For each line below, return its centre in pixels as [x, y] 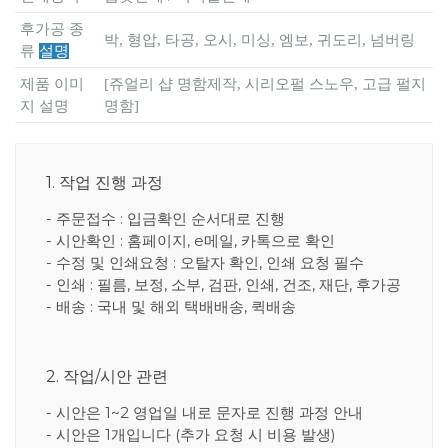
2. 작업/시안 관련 [107, 376]
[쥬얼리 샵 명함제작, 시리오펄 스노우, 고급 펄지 [265, 83]
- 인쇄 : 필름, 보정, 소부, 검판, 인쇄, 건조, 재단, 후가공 [223, 284]
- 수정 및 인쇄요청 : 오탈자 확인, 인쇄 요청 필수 [205, 262]
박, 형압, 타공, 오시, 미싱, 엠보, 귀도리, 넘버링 [259, 39]
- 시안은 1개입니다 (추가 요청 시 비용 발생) [191, 434]
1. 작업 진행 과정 [104, 182]
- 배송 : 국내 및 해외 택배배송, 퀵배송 [171, 306]
